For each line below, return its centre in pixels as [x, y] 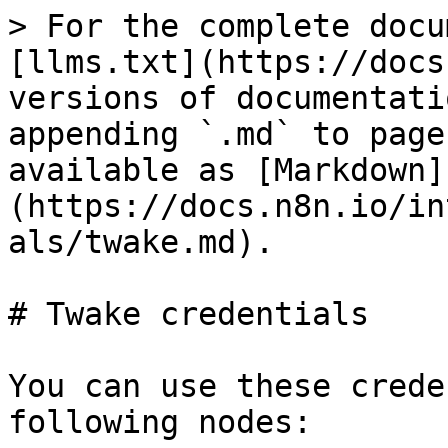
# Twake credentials [188, 314]
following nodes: [160, 422]
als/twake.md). [141, 242]
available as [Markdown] [226, 170]
